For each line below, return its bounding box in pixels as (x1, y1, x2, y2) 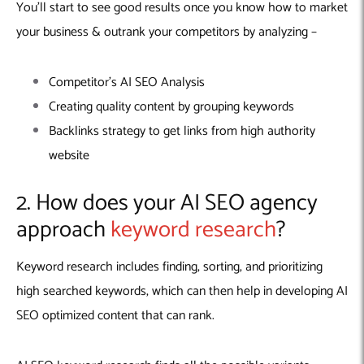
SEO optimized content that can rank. (16, 305, 214, 327)
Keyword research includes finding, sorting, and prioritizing (16, 256, 323, 279)
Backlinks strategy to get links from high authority (49, 119, 315, 142)
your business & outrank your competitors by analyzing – (16, 20, 320, 43)
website (49, 144, 93, 167)
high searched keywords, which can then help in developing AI (16, 280, 348, 303)
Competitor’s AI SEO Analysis (49, 71, 205, 93)
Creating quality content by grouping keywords (49, 95, 297, 118)
